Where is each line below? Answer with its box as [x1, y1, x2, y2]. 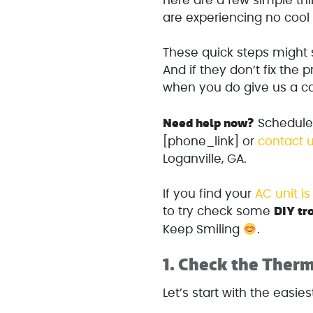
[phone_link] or [163, 135, 259, 147]
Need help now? [163, 115, 255, 132]
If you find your [163, 188, 256, 201]
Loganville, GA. [163, 152, 247, 165]
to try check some [163, 205, 275, 218]
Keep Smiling [163, 224, 244, 236]
